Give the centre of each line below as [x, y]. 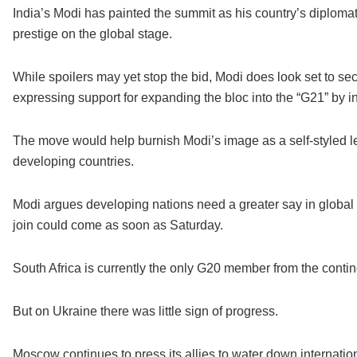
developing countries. [73, 162]
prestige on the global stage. [92, 34]
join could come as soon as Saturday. [118, 226]
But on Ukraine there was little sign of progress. [145, 312]
